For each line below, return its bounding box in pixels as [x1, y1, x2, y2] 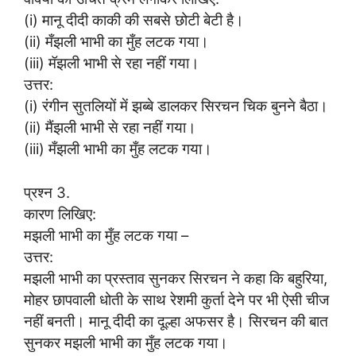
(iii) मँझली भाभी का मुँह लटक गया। [24, 139, 212, 157]
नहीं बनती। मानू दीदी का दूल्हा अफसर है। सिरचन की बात [24, 311, 328, 330]
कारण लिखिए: [24, 204, 96, 222]
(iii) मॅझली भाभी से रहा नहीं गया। [24, 53, 199, 72]
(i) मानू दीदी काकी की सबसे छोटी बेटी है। [24, 10, 244, 29]
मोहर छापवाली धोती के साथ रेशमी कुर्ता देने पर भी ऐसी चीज [24, 290, 329, 308]
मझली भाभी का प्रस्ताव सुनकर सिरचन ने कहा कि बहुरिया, [24, 269, 327, 287]
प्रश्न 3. [24, 183, 70, 201]
